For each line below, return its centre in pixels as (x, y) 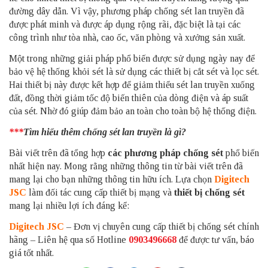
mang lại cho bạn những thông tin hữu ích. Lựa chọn (112, 179)
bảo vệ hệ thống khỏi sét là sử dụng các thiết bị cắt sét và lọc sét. (134, 72)
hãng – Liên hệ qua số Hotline (69, 240)
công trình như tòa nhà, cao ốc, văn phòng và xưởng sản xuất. (127, 38)
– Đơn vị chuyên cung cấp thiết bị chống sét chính (163, 227)
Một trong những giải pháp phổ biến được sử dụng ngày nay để (132, 59)
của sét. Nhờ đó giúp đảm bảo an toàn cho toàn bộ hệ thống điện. (133, 111)
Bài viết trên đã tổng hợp (58, 153)
